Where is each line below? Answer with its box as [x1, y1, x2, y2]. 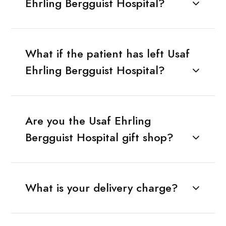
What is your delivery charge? [25, 180, 178, 196]
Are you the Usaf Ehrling [25, 112, 151, 129]
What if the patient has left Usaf [25, 45, 190, 62]
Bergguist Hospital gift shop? [25, 129, 174, 145]
